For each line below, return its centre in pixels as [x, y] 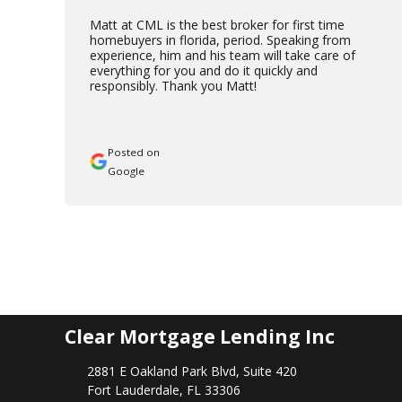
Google [126, 170]
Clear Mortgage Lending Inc [200, 337]
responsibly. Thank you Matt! [173, 85]
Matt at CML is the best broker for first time [217, 24]
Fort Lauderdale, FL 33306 [163, 390]
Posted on [134, 152]
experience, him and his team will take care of [223, 55]
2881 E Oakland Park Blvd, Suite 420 [192, 371]
